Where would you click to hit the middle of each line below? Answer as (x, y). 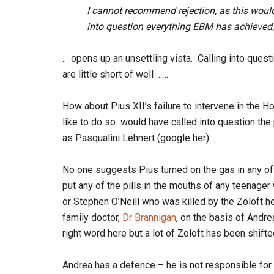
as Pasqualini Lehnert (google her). (137, 138)
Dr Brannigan (149, 217)
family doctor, (92, 217)
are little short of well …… (115, 74)
